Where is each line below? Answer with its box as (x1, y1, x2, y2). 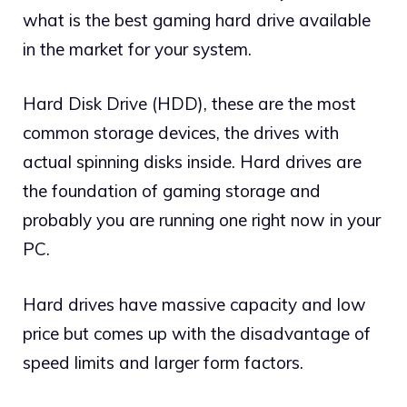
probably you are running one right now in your (23, 209, 381, 232)
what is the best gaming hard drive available (23, 8, 371, 31)
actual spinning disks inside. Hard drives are (23, 151, 362, 174)
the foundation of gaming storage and (23, 180, 321, 203)
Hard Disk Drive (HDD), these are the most (23, 93, 356, 115)
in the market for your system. (23, 37, 252, 60)
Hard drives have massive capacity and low (23, 293, 366, 315)
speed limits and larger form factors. (23, 351, 303, 373)
